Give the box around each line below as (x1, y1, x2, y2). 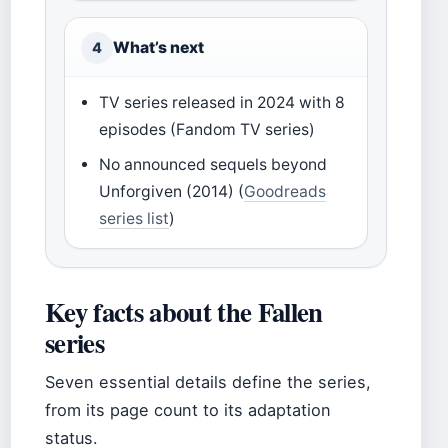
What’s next (113, 38, 204, 58)
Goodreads (244, 182, 327, 202)
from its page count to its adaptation (45, 400, 331, 421)
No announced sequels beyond (99, 155, 328, 175)
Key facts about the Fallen (45, 292, 323, 332)
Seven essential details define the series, (45, 372, 371, 393)
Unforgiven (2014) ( (99, 182, 245, 202)
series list (99, 209, 170, 229)
